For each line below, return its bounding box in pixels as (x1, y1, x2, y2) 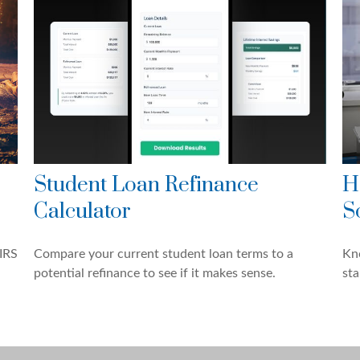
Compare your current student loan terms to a (34, 247, 294, 261)
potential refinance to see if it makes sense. (34, 267, 276, 280)
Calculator (34, 198, 132, 226)
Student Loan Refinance (34, 172, 260, 199)
